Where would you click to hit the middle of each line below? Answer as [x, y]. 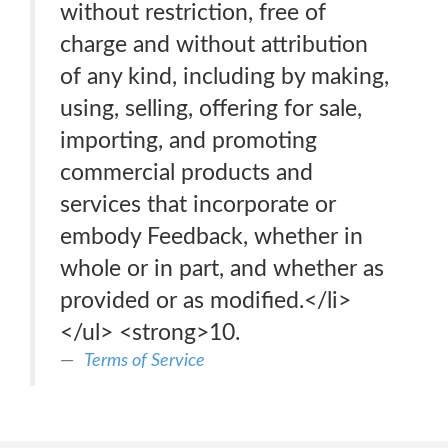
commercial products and [186, 172]
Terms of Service [144, 360]
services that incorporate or [198, 204]
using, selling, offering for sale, [211, 108]
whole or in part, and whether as [222, 268]
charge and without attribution [214, 44]
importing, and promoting [188, 140]
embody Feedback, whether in [211, 236]
